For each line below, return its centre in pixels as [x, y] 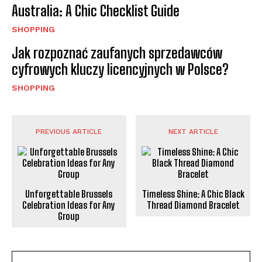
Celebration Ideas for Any [69, 205]
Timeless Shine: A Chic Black [193, 194]
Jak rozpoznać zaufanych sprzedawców [117, 53]
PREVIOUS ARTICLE [69, 132]
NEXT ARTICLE [193, 132]
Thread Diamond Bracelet [193, 205]
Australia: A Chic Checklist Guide [96, 11]
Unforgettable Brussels [69, 194]
